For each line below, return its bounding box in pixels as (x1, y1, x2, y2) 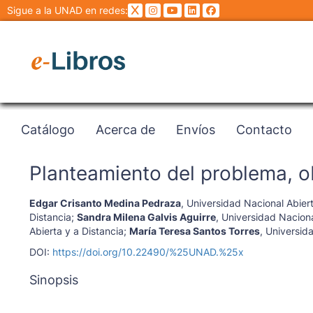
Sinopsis (29, 272, 78, 288)
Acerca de (96, 121, 155, 137)
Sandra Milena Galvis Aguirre (76, 211, 216, 224)
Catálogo (21, 121, 75, 137)
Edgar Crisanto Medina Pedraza (29, 197, 181, 210)
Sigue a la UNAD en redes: (7, 4, 128, 16)
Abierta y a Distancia (29, 225, 124, 238)
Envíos (176, 121, 215, 137)
